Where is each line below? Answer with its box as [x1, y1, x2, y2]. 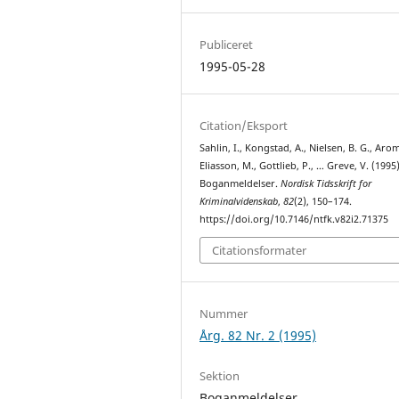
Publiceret [199, 36, 254, 53]
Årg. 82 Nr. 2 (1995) [199, 327, 317, 345]
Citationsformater [212, 242, 307, 259]
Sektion [199, 368, 240, 385]
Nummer [199, 305, 248, 322]
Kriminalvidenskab [199, 194, 279, 208]
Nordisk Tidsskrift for [281, 176, 372, 190]
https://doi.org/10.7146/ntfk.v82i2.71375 [199, 212, 389, 225]
